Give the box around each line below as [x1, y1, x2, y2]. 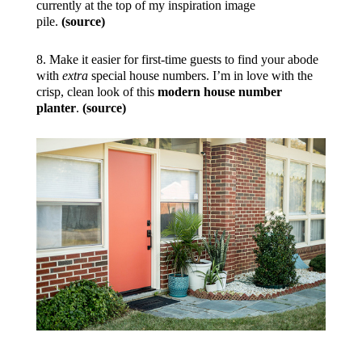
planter [36, 100, 76, 115]
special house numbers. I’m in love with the [87, 68, 313, 82]
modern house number [157, 84, 282, 99]
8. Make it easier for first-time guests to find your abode [36, 52, 318, 66]
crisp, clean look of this [36, 84, 158, 99]
